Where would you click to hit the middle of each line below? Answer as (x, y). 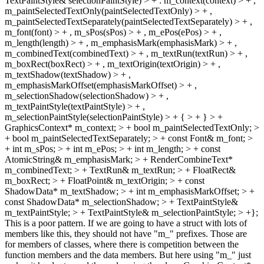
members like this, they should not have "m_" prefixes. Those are (126, 234)
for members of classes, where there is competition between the (122, 244)
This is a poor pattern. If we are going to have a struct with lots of (126, 223)
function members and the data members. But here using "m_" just (128, 255)
